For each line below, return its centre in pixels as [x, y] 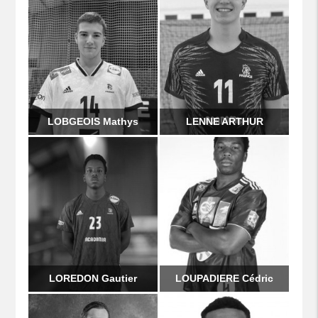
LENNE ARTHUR [224, 121]
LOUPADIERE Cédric [225, 278]
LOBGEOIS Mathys [93, 121]
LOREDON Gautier [93, 278]
